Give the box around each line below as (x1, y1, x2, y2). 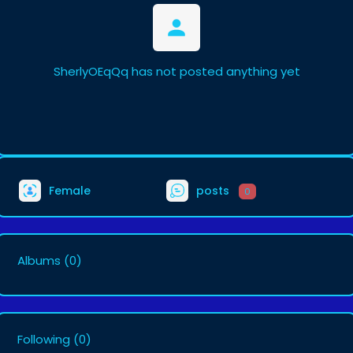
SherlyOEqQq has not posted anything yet (53, 63, 300, 80)
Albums (17, 252, 61, 269)
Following (17, 331, 70, 347)
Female (46, 182, 91, 199)
